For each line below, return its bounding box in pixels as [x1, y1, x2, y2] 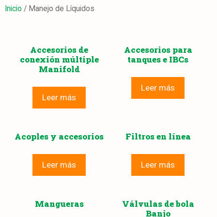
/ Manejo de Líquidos [22, 4, 94, 13]
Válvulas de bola [122, 198, 194, 210]
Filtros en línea [125, 131, 191, 142]
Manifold [38, 63, 80, 75]
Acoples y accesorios [15, 131, 104, 142]
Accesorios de [30, 44, 88, 56]
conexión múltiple [19, 54, 99, 65]
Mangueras [34, 198, 84, 210]
